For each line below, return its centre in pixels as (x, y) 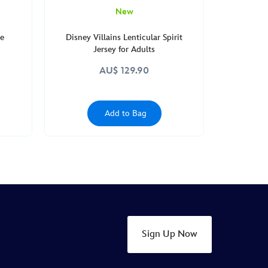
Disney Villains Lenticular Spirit (124, 37)
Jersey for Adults (124, 49)
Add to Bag (125, 113)
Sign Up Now (170, 234)
